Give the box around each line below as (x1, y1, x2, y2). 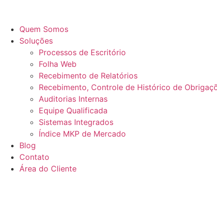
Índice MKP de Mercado (39, 129, 126, 139)
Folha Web (39, 59, 77, 69)
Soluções (19, 36, 53, 46)
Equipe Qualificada (39, 106, 108, 115)
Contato (19, 152, 49, 162)
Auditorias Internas (39, 94, 108, 104)
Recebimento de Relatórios (39, 71, 138, 80)
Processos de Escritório (39, 47, 126, 57)
